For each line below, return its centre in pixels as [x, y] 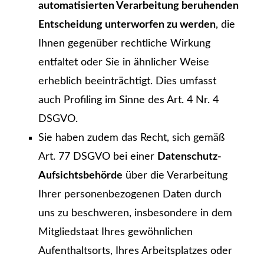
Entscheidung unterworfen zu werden [127, 25]
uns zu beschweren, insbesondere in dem [135, 214]
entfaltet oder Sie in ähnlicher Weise [124, 63]
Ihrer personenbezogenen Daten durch [130, 195]
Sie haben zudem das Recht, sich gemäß [131, 138]
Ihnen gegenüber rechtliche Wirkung [124, 44]
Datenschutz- [189, 157]
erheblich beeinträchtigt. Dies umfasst [127, 82]
